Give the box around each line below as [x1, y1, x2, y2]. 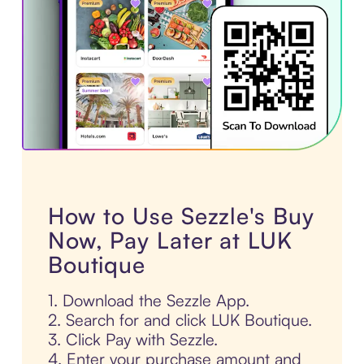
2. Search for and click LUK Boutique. [47, 310, 312, 331]
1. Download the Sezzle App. [47, 290, 249, 311]
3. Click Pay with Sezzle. [47, 329, 218, 350]
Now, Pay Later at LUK [47, 226, 292, 255]
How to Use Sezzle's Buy [47, 201, 314, 231]
